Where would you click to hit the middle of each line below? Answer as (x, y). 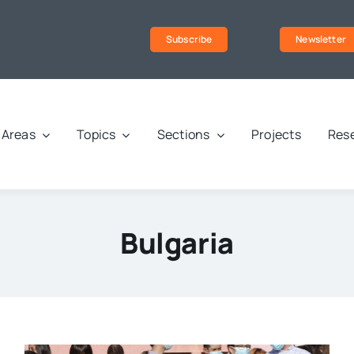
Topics (96, 135)
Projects (276, 135)
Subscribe (189, 39)
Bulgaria (177, 243)
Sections (183, 135)
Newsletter (321, 39)
